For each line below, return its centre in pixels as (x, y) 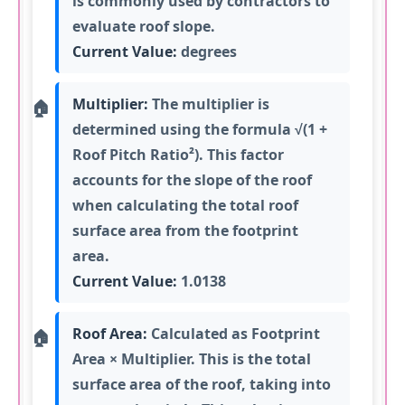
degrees (207, 51)
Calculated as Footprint (234, 333)
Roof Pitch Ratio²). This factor (179, 154)
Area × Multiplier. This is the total (192, 358)
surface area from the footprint (186, 230)
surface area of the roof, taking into (202, 384)
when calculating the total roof (186, 205)
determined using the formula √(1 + (200, 129)
